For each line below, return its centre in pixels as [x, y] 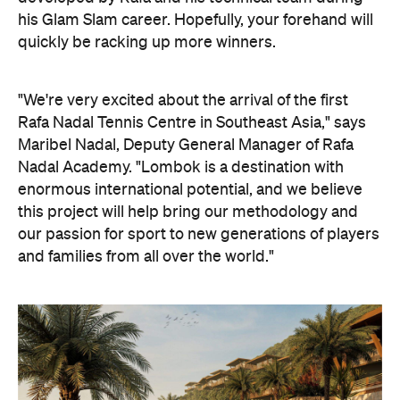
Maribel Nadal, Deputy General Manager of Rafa [186, 145]
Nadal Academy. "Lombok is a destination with [181, 167]
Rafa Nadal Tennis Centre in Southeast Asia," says [192, 123]
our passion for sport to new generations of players [199, 234]
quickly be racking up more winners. [147, 42]
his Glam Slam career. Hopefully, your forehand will [196, 20]
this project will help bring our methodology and [188, 212]
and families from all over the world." [146, 257]
